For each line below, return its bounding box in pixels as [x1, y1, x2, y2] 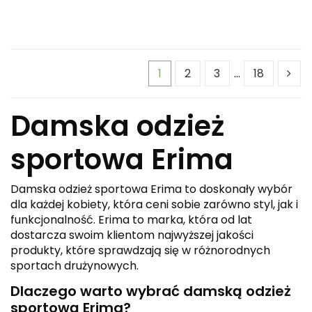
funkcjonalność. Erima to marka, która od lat [10, 212, 252, 228]
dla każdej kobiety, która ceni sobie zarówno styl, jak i [10, 196, 298, 213]
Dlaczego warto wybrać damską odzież [10, 281, 291, 301]
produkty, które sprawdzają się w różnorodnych [10, 242, 270, 259]
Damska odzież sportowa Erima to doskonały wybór [10, 181, 292, 198]
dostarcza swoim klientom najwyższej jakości [10, 227, 253, 244]
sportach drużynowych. [10, 258, 139, 274]
